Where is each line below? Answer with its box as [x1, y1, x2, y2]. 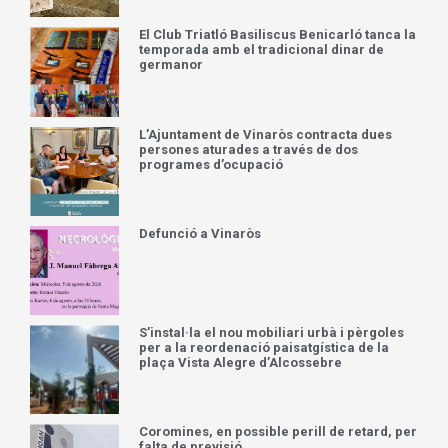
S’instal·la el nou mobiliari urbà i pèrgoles [139, 332, 405, 348]
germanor [139, 64, 204, 80]
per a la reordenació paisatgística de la [139, 347, 390, 363]
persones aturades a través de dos [139, 148, 359, 164]
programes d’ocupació [139, 163, 284, 179]
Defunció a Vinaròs [139, 232, 262, 248]
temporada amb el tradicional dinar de [139, 49, 385, 65]
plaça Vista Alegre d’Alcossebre [139, 362, 343, 378]
